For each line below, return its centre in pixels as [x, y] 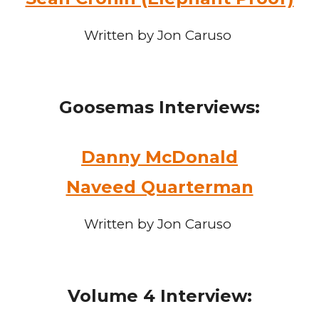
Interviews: [207, 107]
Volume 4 [114, 296]
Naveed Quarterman [159, 187]
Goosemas [106, 107]
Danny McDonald [159, 157]
